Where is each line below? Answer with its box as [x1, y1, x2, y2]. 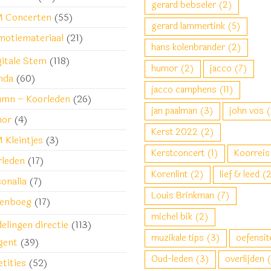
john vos [229, 104, 264, 118]
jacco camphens [151, 83, 217, 97]
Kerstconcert [151, 146, 204, 160]
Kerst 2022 [151, 125, 198, 139]
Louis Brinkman [151, 189, 214, 203]
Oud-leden [151, 252, 193, 266]
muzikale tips [151, 231, 204, 245]
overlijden [225, 252, 264, 266]
